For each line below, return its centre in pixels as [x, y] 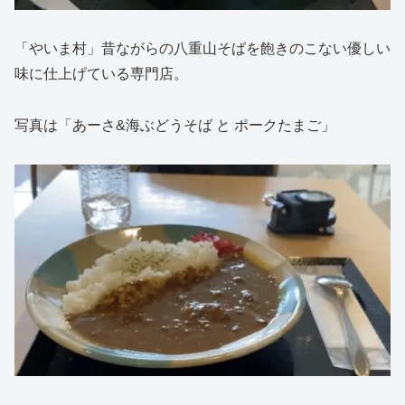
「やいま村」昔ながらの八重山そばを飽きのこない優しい [202, 49]
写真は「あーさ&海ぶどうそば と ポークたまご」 [175, 125]
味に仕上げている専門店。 [101, 74]
